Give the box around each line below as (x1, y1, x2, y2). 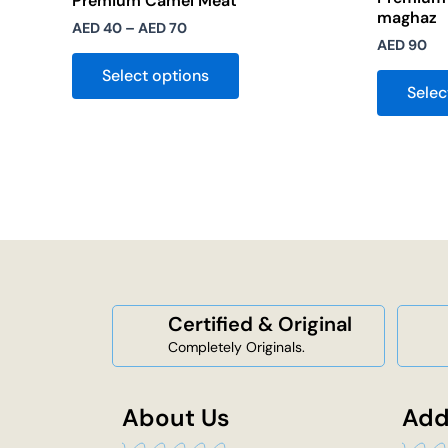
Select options (102, 64, 209, 86)
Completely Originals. (168, 338, 305, 357)
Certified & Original (168, 311, 352, 338)
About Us (122, 401, 230, 433)
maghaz (377, 7, 437, 29)
